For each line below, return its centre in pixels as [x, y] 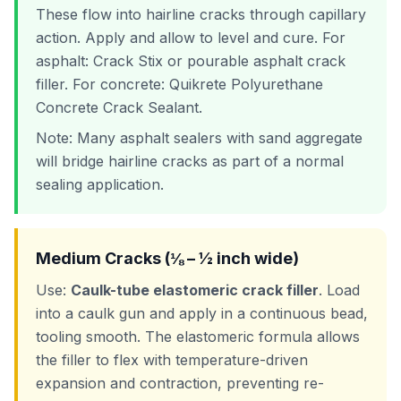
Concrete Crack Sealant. [119, 107]
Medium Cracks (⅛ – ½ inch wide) [167, 258]
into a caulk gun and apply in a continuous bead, [202, 313]
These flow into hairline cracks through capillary [201, 14]
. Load [339, 290]
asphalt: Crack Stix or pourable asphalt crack [191, 61]
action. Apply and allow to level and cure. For [191, 38]
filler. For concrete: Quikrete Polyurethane [179, 84]
